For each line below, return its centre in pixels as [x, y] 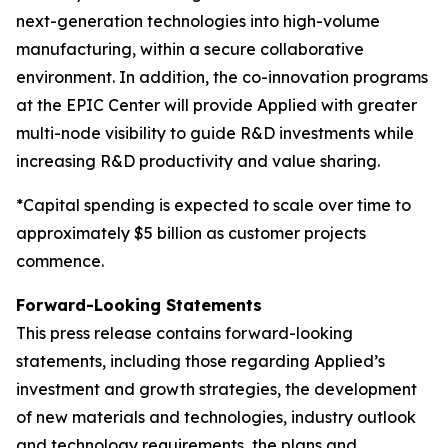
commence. [60, 261]
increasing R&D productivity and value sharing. [198, 161]
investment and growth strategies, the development [216, 389]
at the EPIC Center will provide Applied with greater [216, 105]
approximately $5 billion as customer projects [191, 233]
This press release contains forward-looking [184, 333]
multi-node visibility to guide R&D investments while [215, 133]
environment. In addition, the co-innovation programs [222, 77]
